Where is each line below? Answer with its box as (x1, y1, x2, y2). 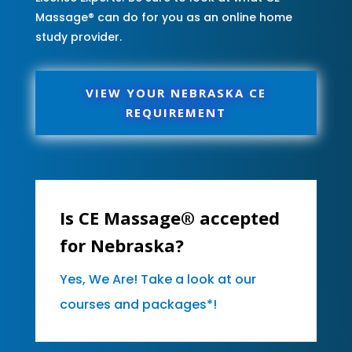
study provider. (35, 28, 122, 45)
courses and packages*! (59, 295, 217, 313)
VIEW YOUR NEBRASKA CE (85, 84, 266, 101)
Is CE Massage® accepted (59, 205, 280, 229)
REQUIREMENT (125, 104, 226, 120)
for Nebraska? (59, 233, 184, 257)
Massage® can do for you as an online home (35, 9, 292, 25)
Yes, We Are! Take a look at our (59, 269, 256, 288)
